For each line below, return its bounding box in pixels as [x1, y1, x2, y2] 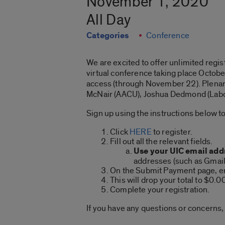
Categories [86, 30, 129, 42]
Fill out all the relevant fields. [110, 136, 213, 147]
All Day [86, 11, 131, 30]
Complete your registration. [110, 184, 210, 195]
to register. [151, 127, 192, 138]
